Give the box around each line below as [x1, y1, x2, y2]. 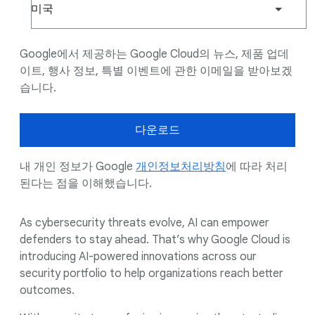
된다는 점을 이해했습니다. [20, 176, 152, 191]
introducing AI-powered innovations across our [20, 250, 257, 264]
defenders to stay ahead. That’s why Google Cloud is [20, 233, 290, 247]
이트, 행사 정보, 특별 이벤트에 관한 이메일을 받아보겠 [20, 64, 292, 78]
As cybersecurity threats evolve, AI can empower [20, 216, 269, 230]
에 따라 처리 [226, 160, 288, 174]
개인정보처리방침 [136, 160, 226, 174]
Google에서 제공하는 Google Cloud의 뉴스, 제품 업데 [20, 47, 289, 61]
